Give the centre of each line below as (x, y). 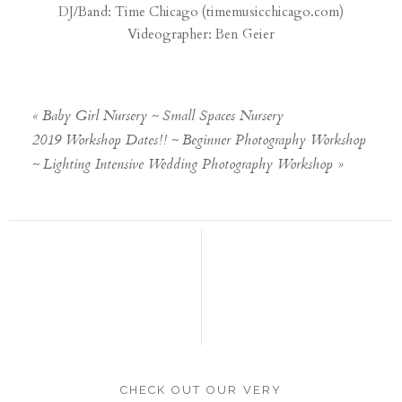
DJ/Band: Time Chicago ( (132, 12)
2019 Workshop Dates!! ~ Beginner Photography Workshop (200, 142)
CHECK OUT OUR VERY (201, 389)
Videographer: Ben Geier (201, 35)
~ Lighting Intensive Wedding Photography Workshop (183, 166)
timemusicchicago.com (273, 12)
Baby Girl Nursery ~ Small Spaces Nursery (163, 118)
